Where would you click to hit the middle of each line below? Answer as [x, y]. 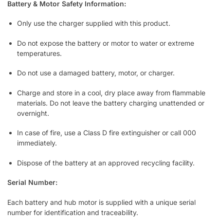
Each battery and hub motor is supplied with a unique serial [101, 202]
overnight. [33, 113]
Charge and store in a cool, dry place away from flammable [111, 92]
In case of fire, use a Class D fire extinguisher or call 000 [107, 133]
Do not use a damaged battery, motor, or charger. [96, 73]
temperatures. [39, 53]
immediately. [37, 143]
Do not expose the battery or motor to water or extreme [106, 43]
